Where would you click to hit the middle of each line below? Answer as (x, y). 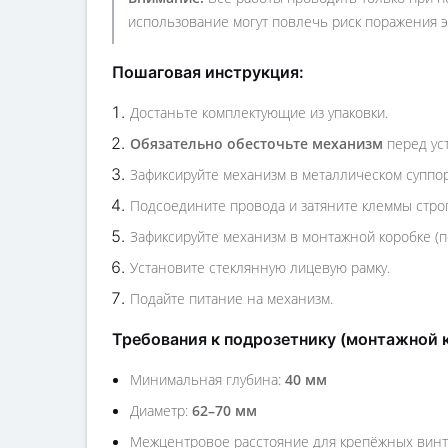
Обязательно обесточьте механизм (256, 143)
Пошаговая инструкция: (208, 72)
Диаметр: (161, 410)
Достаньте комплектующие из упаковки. (259, 112)
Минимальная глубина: (207, 379)
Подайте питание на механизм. (231, 298)
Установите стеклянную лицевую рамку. (260, 267)
